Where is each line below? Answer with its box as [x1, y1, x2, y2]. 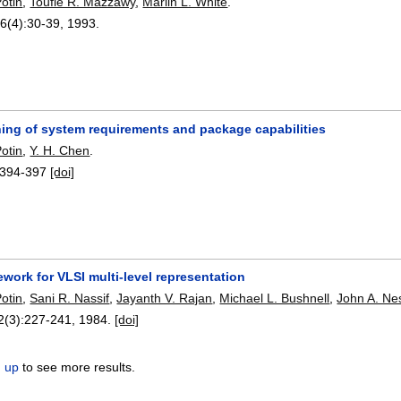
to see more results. [19, 359, 136, 374]
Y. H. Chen [30, 142, 90, 158]
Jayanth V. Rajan [116, 290, 213, 305]
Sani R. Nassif [30, 290, 110, 305]
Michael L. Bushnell [219, 290, 330, 305]
